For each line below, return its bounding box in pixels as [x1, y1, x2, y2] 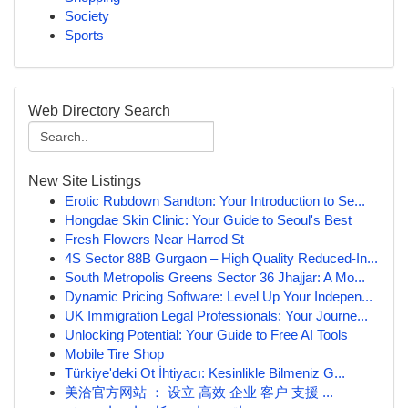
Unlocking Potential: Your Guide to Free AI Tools [65, 327, 348, 342]
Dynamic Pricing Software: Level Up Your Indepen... [65, 289, 372, 304]
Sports [65, 27, 104, 43]
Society [65, 8, 109, 24]
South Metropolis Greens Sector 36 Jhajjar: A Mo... [65, 270, 365, 285]
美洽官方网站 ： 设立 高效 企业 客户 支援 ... [65, 384, 333, 400]
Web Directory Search [28, 103, 170, 118]
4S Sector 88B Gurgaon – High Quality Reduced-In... [65, 250, 378, 266]
